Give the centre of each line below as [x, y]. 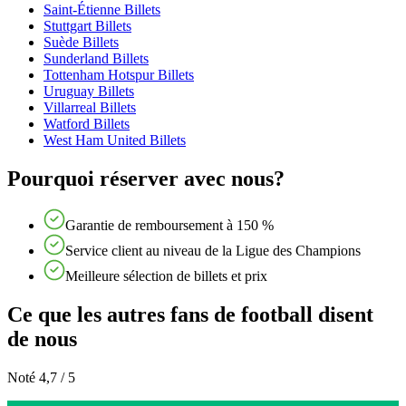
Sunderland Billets [96, 58]
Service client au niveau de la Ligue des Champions [213, 251]
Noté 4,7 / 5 [41, 378]
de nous [42, 339]
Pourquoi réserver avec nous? [146, 178]
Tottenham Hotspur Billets [119, 74]
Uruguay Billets [89, 91]
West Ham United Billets [115, 140]
